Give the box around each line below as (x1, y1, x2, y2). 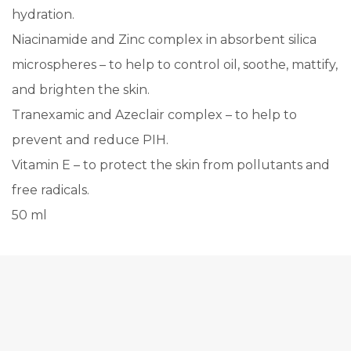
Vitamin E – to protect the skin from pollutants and (12, 157, 330, 172)
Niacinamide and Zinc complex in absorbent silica (12, 31, 317, 47)
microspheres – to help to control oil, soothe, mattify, (12, 56, 338, 72)
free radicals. (12, 182, 89, 197)
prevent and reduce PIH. (12, 132, 168, 147)
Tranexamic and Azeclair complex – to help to (12, 107, 297, 122)
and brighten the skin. (12, 81, 150, 97)
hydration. (12, 6, 74, 22)
